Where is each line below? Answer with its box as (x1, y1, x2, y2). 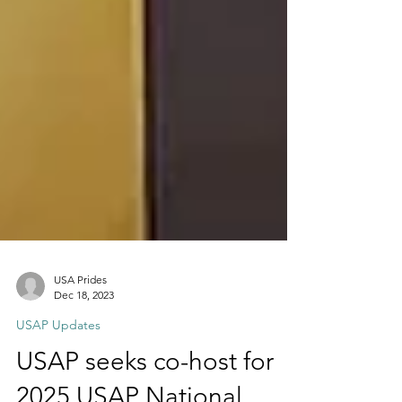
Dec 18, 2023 (54, 320, 114, 334)
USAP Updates (16, 349, 100, 365)
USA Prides (54, 305, 107, 319)
